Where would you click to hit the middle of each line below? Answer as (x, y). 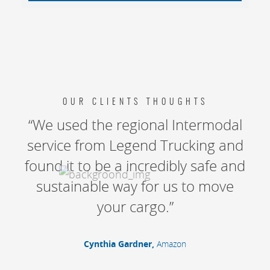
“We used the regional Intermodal (135, 125)
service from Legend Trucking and (135, 145)
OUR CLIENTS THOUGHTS (135, 102)
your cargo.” (135, 207)
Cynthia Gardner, (120, 244)
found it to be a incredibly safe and (135, 166)
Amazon (171, 244)
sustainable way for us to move (135, 186)
